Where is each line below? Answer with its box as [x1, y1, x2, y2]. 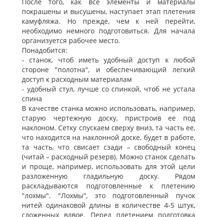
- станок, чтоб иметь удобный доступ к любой [22, 55, 195, 65]
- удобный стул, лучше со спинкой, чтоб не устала [22, 84, 195, 94]
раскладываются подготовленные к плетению [22, 181, 195, 191]
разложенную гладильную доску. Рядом [22, 171, 195, 181]
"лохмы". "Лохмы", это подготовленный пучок [22, 191, 195, 201]
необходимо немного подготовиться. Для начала [22, 26, 195, 36]
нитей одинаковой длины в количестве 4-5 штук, [22, 201, 195, 210]
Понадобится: [22, 46, 67, 55]
